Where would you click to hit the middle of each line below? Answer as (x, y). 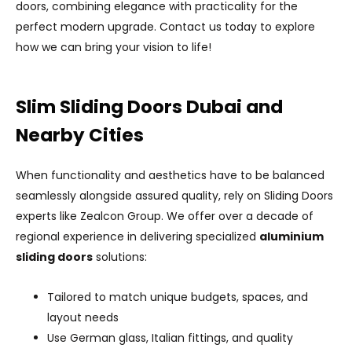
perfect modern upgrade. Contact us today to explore (165, 26)
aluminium (291, 236)
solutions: (120, 257)
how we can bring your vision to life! (114, 47)
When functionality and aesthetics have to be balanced (170, 175)
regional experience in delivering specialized (137, 236)
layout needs (83, 317)
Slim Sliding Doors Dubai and (149, 106)
